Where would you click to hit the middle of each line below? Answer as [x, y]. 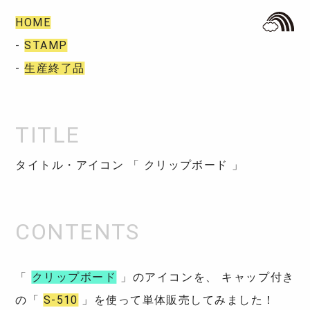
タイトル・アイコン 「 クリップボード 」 [130, 165]
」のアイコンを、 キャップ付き [206, 277]
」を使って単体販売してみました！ [176, 300]
